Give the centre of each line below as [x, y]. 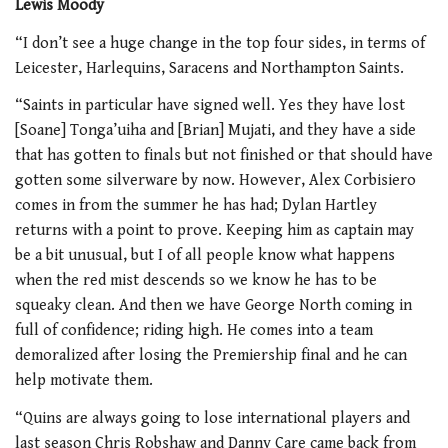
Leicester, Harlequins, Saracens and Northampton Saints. [209, 68]
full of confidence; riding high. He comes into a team [194, 331]
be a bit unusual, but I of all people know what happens [205, 256]
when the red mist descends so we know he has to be [196, 281]
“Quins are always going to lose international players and [212, 418]
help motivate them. [84, 381]
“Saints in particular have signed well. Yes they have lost [210, 106]
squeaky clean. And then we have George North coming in [213, 306]
